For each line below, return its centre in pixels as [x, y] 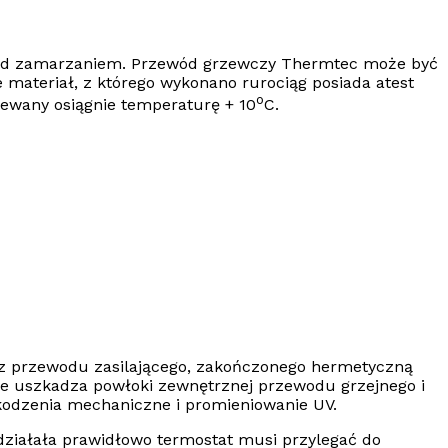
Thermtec [322, 64]
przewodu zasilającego [99, 367]
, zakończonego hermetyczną [300, 367]
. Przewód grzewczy [201, 64]
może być [400, 64]
